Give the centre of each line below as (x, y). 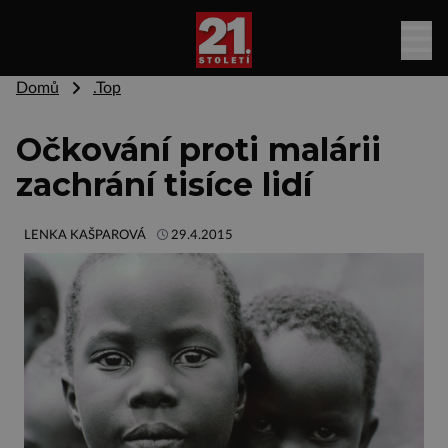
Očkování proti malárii (198, 149)
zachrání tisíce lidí (164, 184)
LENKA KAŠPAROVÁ (85, 235)
